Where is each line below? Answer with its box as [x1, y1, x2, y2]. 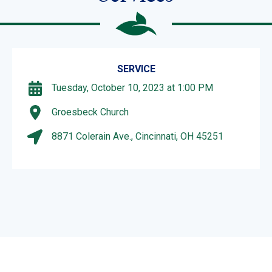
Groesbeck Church [52, 106, 129, 118]
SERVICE [117, 63, 155, 75]
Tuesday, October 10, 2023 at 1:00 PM [52, 82, 213, 94]
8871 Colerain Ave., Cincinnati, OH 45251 [52, 131, 223, 143]
